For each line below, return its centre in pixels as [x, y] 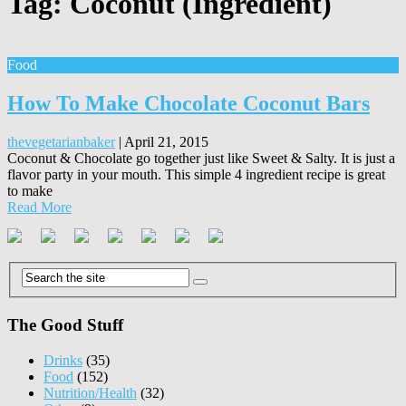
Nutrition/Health [90, 392]
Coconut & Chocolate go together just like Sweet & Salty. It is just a [201, 158]
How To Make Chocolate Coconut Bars [188, 103]
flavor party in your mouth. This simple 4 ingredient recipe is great [196, 174]
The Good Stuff [65, 324]
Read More [39, 207]
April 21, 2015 [166, 141]
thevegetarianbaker [61, 141]
